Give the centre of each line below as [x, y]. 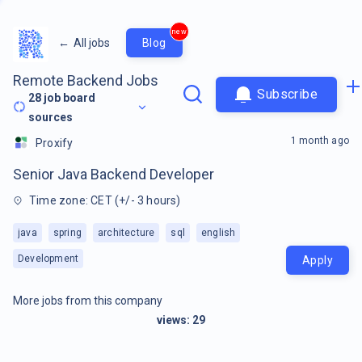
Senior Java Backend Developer [114, 174]
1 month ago [320, 140]
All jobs [92, 42]
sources [51, 117]
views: [175, 320]
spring [67, 232]
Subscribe [287, 94]
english [219, 232]
